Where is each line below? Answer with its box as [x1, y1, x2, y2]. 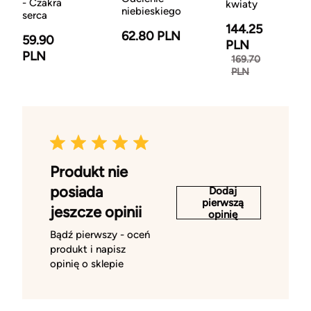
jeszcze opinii [50, 203, 142, 222]
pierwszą [202, 196, 244, 209]
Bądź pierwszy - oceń [50, 228, 150, 242]
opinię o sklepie [50, 258, 124, 271]
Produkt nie [50, 162, 128, 182]
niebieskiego [121, 5, 181, 18]
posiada [50, 183, 103, 202]
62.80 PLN [121, 28, 180, 44]
